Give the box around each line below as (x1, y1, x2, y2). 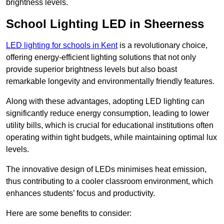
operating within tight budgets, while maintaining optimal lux (6, 133, 217, 142)
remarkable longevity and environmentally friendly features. (6, 77, 214, 86)
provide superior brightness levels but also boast (6, 65, 177, 74)
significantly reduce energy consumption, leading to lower (6, 109, 209, 118)
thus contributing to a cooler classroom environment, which (6, 177, 213, 186)
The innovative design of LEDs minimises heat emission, (6, 165, 206, 174)
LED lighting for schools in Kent (6, 41, 117, 50)
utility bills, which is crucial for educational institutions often (6, 121, 213, 130)
